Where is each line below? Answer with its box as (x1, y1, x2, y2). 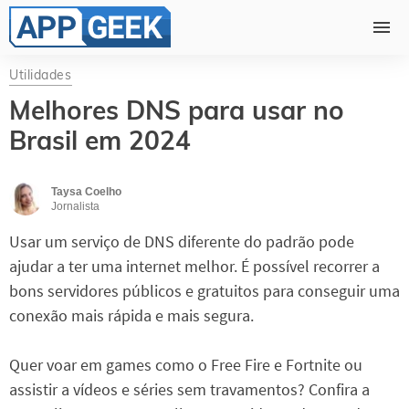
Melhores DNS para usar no (9, 94, 344, 127)
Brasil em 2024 (9, 124, 191, 157)
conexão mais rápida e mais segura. (9, 305, 254, 327)
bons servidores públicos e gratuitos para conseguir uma (9, 280, 400, 302)
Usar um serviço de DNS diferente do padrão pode (9, 231, 354, 253)
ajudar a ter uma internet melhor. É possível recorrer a (9, 256, 380, 278)
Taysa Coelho (51, 185, 121, 199)
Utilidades (9, 67, 72, 83)
